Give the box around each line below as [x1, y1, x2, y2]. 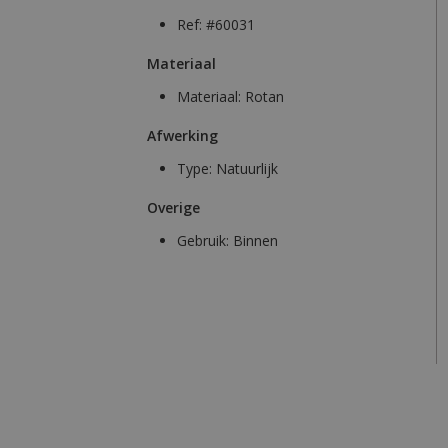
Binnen [233, 231, 278, 251]
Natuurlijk [216, 159, 278, 179]
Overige [147, 198, 200, 218]
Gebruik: [177, 231, 233, 251]
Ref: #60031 [177, 15, 255, 35]
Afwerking [147, 126, 218, 146]
